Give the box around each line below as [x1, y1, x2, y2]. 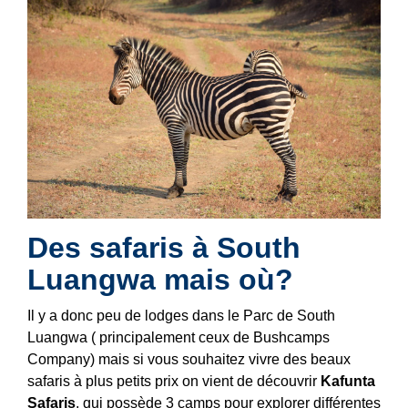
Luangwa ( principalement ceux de [27, 329, 253, 345]
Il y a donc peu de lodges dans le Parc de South [27, 307, 335, 323]
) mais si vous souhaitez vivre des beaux [90, 351, 351, 367]
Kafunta [321, 372, 375, 389]
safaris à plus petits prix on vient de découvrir [27, 372, 321, 389]
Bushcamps [253, 329, 330, 345]
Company [27, 351, 90, 367]
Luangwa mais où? [27, 262, 293, 296]
